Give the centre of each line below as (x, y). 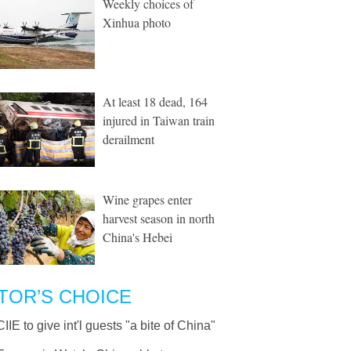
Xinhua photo (137, 22)
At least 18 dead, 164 (155, 101)
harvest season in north (159, 218)
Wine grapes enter (147, 199)
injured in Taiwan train (159, 120)
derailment (128, 139)
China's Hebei (138, 237)
